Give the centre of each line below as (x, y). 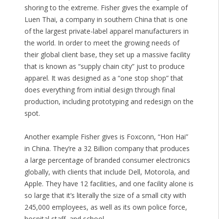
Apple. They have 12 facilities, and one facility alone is (109, 184)
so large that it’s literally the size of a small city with (105, 196)
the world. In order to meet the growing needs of (102, 43)
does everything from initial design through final (99, 90)
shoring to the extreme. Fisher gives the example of (106, 8)
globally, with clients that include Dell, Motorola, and (107, 172)
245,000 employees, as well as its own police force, (106, 207)
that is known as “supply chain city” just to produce (104, 66)
